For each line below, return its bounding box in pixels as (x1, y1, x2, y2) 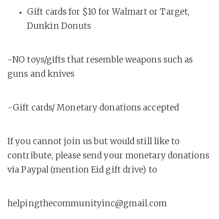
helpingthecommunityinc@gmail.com (7, 198, 167, 209)
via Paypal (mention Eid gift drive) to (7, 164, 157, 175)
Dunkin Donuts (27, 21, 91, 31)
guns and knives (7, 68, 75, 79)
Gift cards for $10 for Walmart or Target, (27, 6, 190, 17)
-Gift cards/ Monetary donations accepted (7, 102, 179, 113)
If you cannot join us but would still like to (7, 136, 180, 147)
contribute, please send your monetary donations (7, 150, 209, 161)
